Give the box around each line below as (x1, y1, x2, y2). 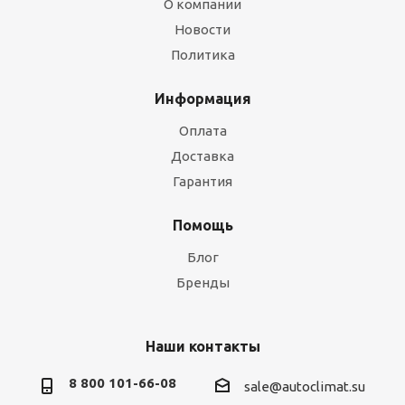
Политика (170, 47, 235, 62)
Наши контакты (145, 338, 260, 354)
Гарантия (173, 174, 232, 189)
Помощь (172, 217, 233, 233)
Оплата (178, 123, 227, 138)
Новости (174, 22, 231, 37)
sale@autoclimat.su (244, 379, 365, 395)
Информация (154, 90, 251, 107)
